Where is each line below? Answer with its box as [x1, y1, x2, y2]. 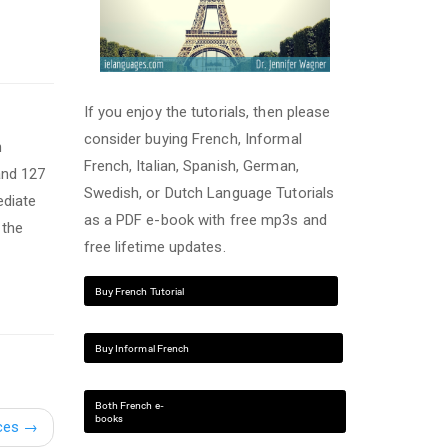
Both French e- [94, 398, 164, 412]
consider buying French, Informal [83, 130, 302, 148]
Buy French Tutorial [94, 284, 185, 298]
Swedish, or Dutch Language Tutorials [83, 184, 335, 202]
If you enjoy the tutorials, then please [83, 103, 331, 121]
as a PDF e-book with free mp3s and [83, 211, 327, 229]
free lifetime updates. [83, 238, 226, 256]
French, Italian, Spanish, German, [83, 157, 299, 175]
